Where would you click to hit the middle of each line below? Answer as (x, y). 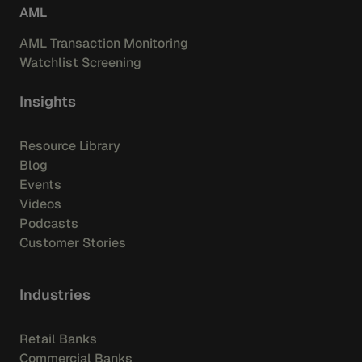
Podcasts (49, 223)
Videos (40, 204)
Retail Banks (58, 339)
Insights (48, 101)
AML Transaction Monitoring (104, 43)
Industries (55, 295)
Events (40, 185)
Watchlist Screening (80, 63)
